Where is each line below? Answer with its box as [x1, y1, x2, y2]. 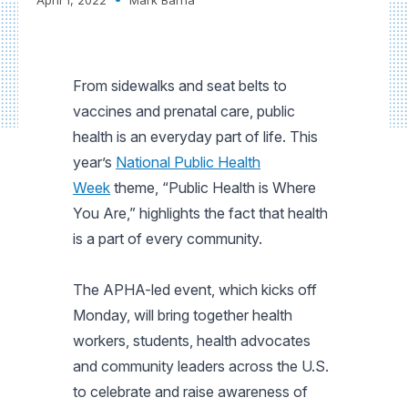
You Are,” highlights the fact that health [73, 203, 328, 222]
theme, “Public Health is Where [110, 178, 316, 197]
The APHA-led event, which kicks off [73, 280, 317, 299]
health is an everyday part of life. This [73, 127, 318, 146]
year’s [73, 152, 116, 171]
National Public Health [116, 152, 260, 171]
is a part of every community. [73, 229, 262, 248]
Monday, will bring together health [73, 305, 292, 324]
